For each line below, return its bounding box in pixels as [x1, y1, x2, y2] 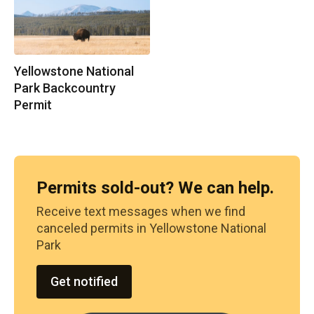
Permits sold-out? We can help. [36, 178, 274, 198]
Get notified [50, 274, 118, 289]
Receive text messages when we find [36, 204, 245, 219]
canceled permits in [36, 221, 146, 235]
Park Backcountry [14, 81, 116, 95]
